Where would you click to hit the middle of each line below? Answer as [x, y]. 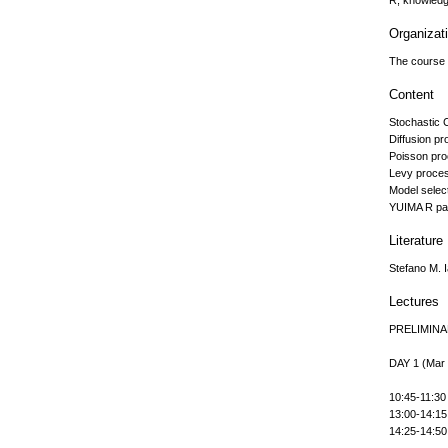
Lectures [414, 302]
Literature [416, 241]
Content [412, 95]
